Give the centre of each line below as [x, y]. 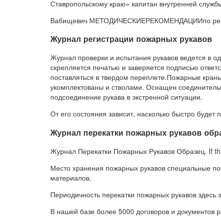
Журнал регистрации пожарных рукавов [131, 39]
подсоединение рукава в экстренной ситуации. [126, 97]
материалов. [71, 178]
